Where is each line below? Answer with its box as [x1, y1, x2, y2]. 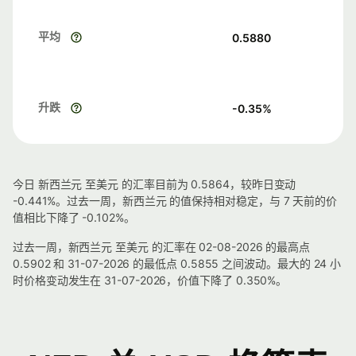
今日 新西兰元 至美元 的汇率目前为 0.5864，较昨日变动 [13, 177, 296, 191]
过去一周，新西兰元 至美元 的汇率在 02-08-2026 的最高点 [13, 240, 311, 253]
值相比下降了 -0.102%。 [13, 211, 135, 224]
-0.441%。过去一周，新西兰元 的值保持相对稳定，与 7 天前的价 [13, 194, 338, 207]
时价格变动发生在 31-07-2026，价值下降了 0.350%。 [13, 273, 288, 287]
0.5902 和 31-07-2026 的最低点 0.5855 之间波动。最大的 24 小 [13, 257, 342, 270]
